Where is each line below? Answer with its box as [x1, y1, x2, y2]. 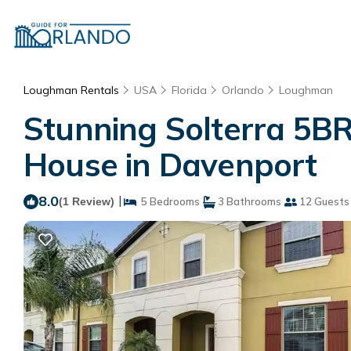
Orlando [222, 83, 264, 97]
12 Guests [297, 195, 349, 208]
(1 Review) [59, 195, 114, 208]
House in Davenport [24, 145, 317, 184]
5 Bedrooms [136, 195, 200, 208]
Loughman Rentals [24, 83, 122, 97]
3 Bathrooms [215, 195, 281, 208]
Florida [172, 83, 207, 97]
